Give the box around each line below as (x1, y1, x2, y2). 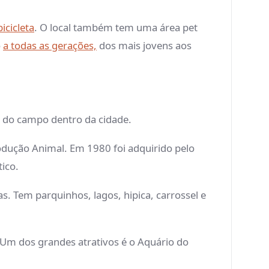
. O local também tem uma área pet (34, 20, 198, 35)
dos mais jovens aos (97, 38, 192, 53)
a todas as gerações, (3, 38, 97, 53)
